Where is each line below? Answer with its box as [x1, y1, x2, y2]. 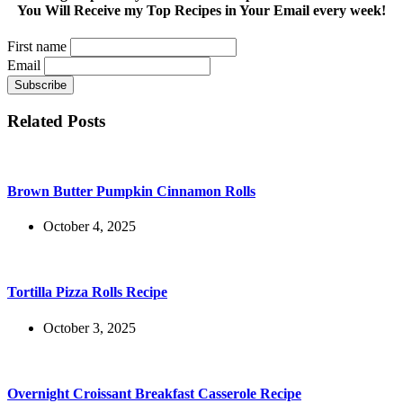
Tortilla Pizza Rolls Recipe [7, 284, 167, 300]
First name [7, 39, 67, 55]
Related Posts [7, 111, 105, 130]
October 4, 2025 [43, 219, 136, 235]
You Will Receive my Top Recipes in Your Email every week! [17, 2, 386, 18]
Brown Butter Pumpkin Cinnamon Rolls [7, 183, 255, 199]
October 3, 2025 [43, 319, 136, 336]
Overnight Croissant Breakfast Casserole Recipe [7, 385, 301, 401]
